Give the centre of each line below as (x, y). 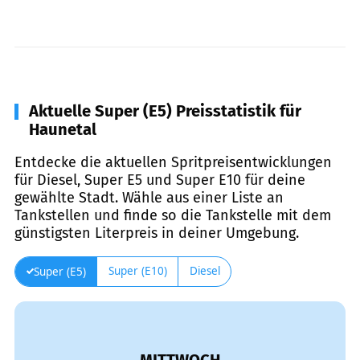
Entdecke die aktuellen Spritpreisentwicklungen (173, 162)
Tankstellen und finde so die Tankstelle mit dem (173, 215)
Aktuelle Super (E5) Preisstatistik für (165, 110)
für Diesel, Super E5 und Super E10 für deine (160, 180)
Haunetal (63, 129)
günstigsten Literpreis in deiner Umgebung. (157, 233)
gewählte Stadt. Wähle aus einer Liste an (149, 197)
